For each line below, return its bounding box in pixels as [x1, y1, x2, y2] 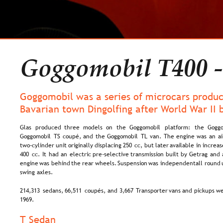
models [83, 122, 109, 132]
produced [35, 122, 67, 132]
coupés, [85, 186, 110, 195]
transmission [130, 150, 168, 159]
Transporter [135, 186, 172, 195]
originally [68, 141, 97, 150]
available [170, 141, 199, 150]
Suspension [117, 159, 152, 168]
